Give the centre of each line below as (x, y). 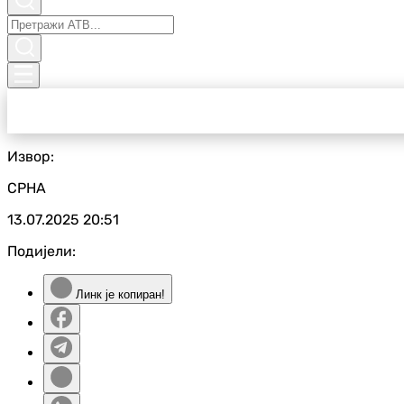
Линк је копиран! (119, 294)
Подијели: (41, 251)
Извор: (31, 156)
